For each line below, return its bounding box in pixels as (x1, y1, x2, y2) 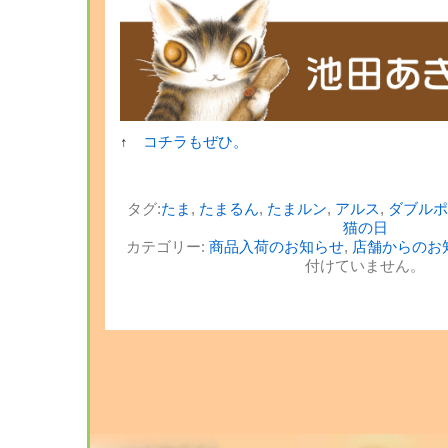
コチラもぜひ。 (143, 134, 248, 150)
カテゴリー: (126, 239, 209, 255)
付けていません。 (305, 258, 425, 274)
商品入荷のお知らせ (209, 239, 344, 255)
